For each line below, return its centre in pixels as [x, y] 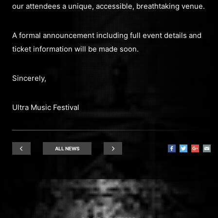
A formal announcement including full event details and [107, 35]
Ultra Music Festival [46, 107]
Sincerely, [29, 78]
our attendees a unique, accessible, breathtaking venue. [109, 6]
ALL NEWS [67, 148]
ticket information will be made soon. [75, 49]
